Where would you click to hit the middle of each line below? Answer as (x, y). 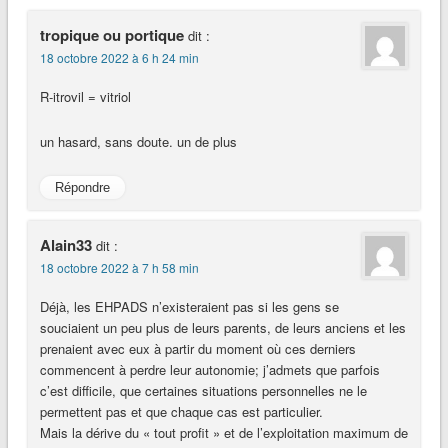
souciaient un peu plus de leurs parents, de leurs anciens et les (222, 328)
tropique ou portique (111, 34)
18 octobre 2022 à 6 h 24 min (119, 57)
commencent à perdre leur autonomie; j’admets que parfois (209, 370)
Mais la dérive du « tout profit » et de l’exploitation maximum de (223, 433)
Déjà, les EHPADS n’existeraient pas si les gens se (189, 307)
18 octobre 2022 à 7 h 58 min (119, 268)
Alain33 (65, 245)
